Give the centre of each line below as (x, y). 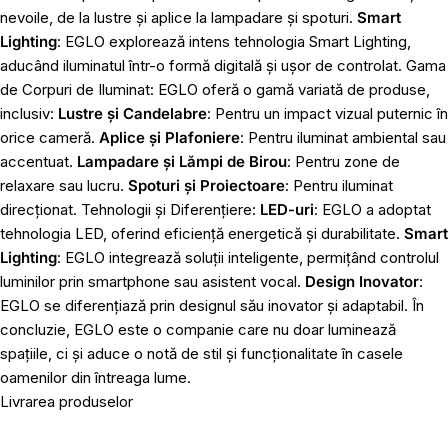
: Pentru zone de (343, 161)
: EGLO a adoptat (372, 209)
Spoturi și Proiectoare (206, 185)
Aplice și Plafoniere (169, 137)
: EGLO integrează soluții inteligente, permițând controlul (248, 257)
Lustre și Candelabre (132, 113)
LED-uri (287, 209)
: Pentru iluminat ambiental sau (343, 137)
